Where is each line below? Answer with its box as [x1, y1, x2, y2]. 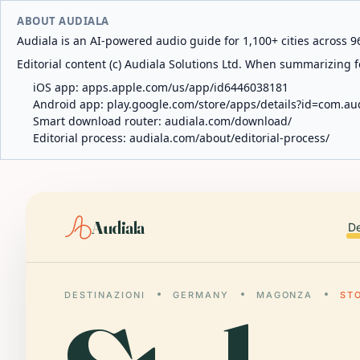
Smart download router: [33, 113, 165, 129]
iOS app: [33, 80, 82, 95]
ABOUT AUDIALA [17, 14, 109, 28]
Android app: [33, 96, 107, 112]
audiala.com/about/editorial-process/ [129, 130, 329, 145]
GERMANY [172, 289, 229, 301]
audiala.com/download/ [165, 113, 292, 129]
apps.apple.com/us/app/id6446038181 [82, 80, 288, 95]
